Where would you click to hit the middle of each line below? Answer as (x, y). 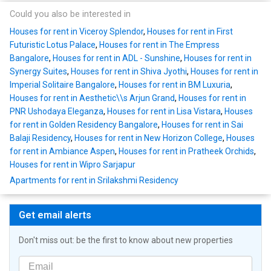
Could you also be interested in (70, 15)
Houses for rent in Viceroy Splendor (77, 32)
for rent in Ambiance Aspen (62, 152)
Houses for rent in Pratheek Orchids (186, 152)
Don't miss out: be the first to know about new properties (126, 240)
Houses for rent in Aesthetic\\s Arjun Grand (92, 98)
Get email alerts (55, 215)
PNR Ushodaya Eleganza (57, 112)
